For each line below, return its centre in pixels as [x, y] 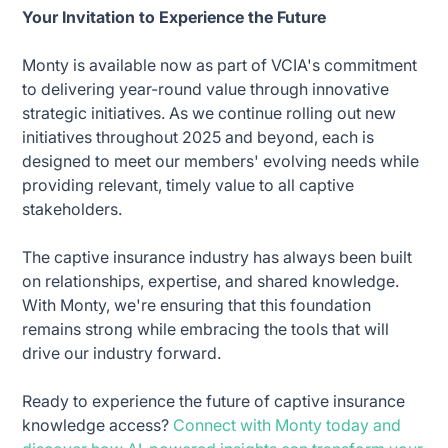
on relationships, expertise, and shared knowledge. [211, 280]
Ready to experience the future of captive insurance [214, 400]
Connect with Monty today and [287, 424]
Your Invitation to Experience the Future [174, 16]
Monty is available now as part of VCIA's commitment [220, 64]
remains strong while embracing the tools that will [206, 328]
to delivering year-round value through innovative [206, 88]
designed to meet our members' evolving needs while [221, 160]
